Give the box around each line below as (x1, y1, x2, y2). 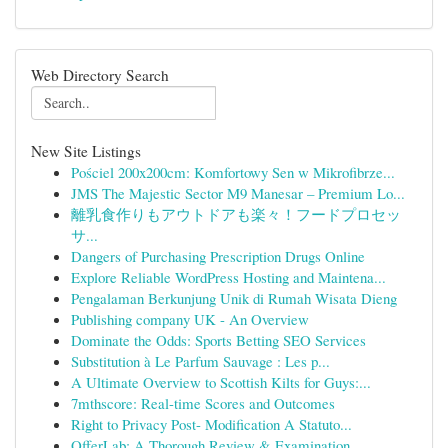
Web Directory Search (31, 65, 169, 85)
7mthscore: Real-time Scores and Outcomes (71, 393, 335, 413)
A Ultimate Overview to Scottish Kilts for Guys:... (71, 372, 371, 392)
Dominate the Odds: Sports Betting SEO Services (71, 330, 366, 350)
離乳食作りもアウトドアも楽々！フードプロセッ (71, 204, 401, 224)
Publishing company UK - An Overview (71, 309, 309, 329)
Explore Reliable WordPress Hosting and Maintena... (71, 267, 386, 287)
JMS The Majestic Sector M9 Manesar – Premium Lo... (71, 183, 405, 203)
